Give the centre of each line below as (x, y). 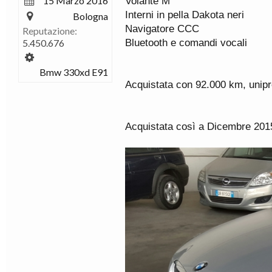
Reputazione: (50, 31)
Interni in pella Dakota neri (185, 15)
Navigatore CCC (162, 29)
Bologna (90, 16)
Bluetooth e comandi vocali (186, 43)
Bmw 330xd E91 (74, 72)
